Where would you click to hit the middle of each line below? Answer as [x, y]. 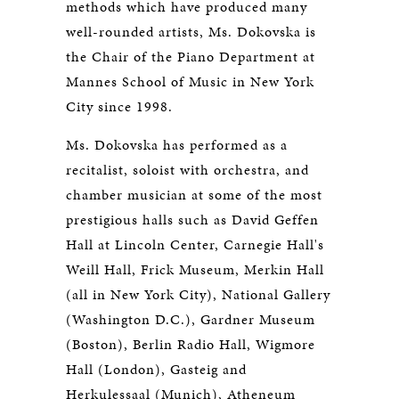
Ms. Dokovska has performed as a [177, 145]
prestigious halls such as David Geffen [192, 220]
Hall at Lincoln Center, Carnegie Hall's [195, 244]
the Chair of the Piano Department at [191, 57]
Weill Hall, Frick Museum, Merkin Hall [195, 269]
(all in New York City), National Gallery [198, 294]
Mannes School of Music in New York [190, 81]
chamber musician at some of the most [194, 195]
